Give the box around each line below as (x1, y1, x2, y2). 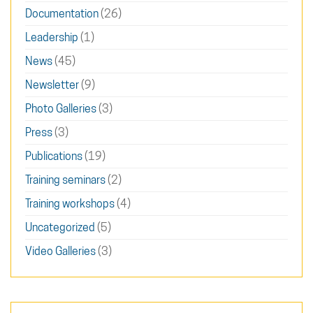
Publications (25, 150, 82, 163)
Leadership (25, 31, 78, 45)
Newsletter (25, 78, 79, 92)
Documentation (25, 7, 99, 21)
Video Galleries (25, 245, 96, 259)
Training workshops (25, 197, 115, 211)
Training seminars (25, 173, 105, 187)
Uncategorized (25, 221, 95, 235)
